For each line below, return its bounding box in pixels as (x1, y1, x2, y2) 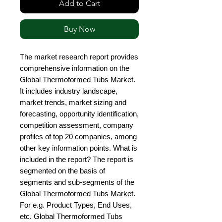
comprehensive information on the (20, 64, 129, 73)
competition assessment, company (20, 121, 133, 130)
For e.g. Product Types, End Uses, (20, 201, 132, 210)
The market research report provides (20, 53, 138, 61)
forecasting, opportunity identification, (20, 110, 139, 118)
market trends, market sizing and (20, 98, 126, 107)
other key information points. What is (20, 144, 137, 153)
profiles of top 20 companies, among (20, 132, 137, 141)
